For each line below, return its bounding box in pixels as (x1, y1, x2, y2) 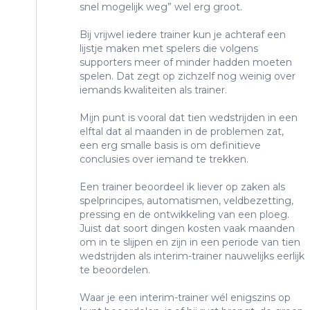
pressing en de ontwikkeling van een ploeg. (80, 208, 289, 221)
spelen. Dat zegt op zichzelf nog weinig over (80, 70, 295, 83)
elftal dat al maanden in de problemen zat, (80, 125, 284, 138)
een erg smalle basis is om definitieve (80, 139, 261, 152)
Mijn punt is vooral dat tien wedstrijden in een (80, 111, 298, 125)
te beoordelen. (80, 264, 150, 277)
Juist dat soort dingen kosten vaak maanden (80, 222, 295, 235)
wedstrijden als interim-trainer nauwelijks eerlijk (80, 250, 304, 263)
